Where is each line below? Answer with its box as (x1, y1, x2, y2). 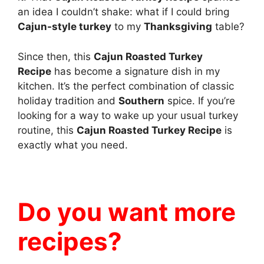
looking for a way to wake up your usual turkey (18, 109, 238, 121)
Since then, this (18, 50, 94, 62)
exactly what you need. (18, 138, 128, 151)
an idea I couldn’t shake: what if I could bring (18, 6, 229, 18)
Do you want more (18, 196, 236, 227)
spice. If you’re (164, 94, 235, 107)
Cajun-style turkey (18, 21, 111, 32)
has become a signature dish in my (51, 65, 220, 77)
